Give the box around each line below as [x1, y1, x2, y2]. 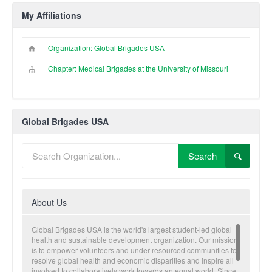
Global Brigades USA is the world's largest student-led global [32, 223, 232, 234]
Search [188, 149, 217, 162]
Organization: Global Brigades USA [48, 42, 165, 53]
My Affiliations [22, 8, 81, 21]
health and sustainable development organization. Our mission [32, 234, 238, 245]
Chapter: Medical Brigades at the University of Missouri [48, 63, 228, 73]
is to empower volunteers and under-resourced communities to [32, 244, 237, 255]
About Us [32, 195, 67, 208]
